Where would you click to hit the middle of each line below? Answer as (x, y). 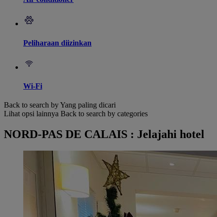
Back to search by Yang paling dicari (60, 105)
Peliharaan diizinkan (57, 43)
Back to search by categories (104, 114)
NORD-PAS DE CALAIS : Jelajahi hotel (104, 134)
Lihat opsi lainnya (31, 114)
